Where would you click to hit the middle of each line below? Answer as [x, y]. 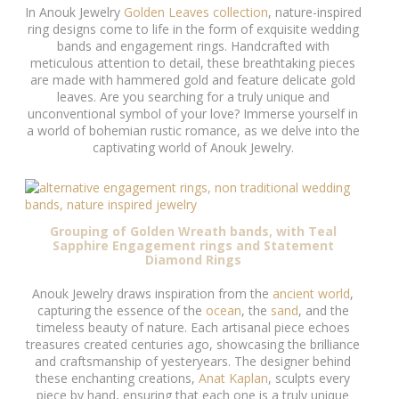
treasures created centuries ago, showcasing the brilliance [193, 344]
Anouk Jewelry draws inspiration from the [152, 293]
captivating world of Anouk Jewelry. [193, 147]
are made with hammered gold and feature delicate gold [193, 80]
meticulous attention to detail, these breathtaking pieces [193, 63]
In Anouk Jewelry [74, 12]
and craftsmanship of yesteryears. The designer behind [193, 361]
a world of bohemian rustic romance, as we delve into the [193, 130]
